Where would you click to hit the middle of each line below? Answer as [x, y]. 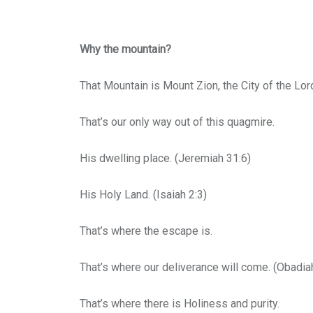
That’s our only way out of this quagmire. [179, 122]
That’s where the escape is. [149, 231]
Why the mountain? [125, 50]
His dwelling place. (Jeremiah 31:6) [165, 159]
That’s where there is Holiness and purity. [180, 304]
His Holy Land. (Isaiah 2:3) [143, 195]
